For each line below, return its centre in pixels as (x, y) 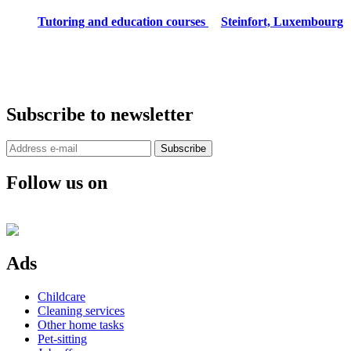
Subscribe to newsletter (100, 114)
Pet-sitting (62, 339)
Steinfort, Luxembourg (282, 22)
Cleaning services (81, 311)
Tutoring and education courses (123, 22)
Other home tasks (81, 325)
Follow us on (57, 183)
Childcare (62, 297)
